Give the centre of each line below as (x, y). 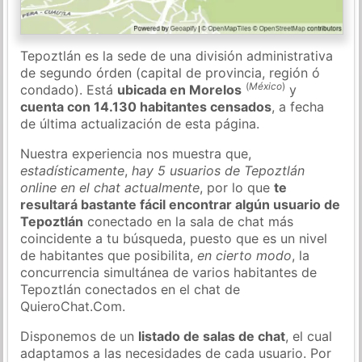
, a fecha (298, 106)
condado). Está (69, 89)
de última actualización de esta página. (140, 123)
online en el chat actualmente (110, 187)
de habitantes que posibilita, (109, 255)
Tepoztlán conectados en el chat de (130, 289)
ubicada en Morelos (180, 89)
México (266, 86)
